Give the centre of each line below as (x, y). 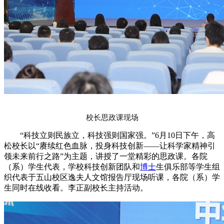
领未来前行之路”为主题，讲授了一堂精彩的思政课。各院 (106, 156)
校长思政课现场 (112, 118)
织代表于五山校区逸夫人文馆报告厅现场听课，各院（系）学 (112, 177)
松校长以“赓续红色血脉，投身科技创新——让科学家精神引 (110, 146)
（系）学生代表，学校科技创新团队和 (72, 167)
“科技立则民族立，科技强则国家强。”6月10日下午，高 (117, 135)
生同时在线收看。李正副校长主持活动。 (76, 188)
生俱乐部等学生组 (188, 167)
